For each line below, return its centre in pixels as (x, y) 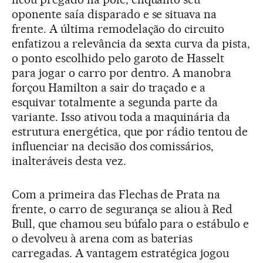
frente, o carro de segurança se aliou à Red (122, 209)
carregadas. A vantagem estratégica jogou (121, 253)
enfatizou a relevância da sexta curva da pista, (131, 44)
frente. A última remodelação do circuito (118, 29)
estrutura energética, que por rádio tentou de (130, 132)
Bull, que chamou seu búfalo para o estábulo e (131, 224)
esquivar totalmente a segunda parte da (115, 102)
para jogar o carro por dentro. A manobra (122, 73)
